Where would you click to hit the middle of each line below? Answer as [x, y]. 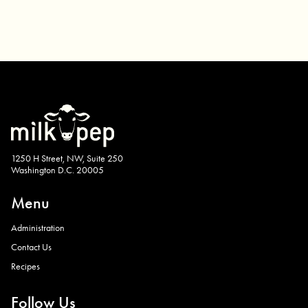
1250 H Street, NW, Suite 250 [67, 158]
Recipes [25, 266]
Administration [38, 228]
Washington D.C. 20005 [57, 170]
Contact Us [31, 247]
